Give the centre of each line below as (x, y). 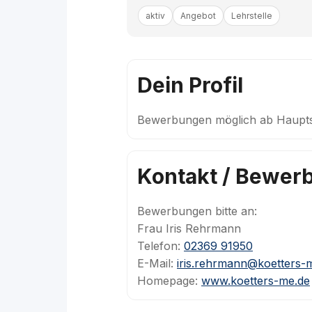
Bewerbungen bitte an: (197, 211)
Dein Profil (190, 85)
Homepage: (169, 281)
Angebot (198, 16)
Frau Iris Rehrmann (189, 228)
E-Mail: (157, 263)
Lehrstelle (252, 16)
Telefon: (161, 246)
